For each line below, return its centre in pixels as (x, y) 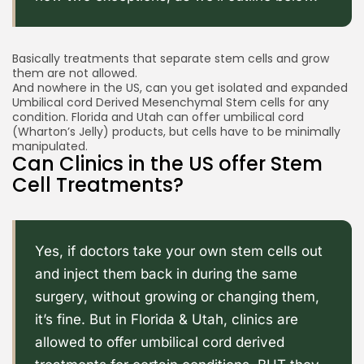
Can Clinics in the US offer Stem (167, 163)
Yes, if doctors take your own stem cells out (179, 251)
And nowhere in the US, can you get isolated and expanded (180, 87)
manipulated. (50, 146)
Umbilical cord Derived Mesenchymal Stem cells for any (171, 102)
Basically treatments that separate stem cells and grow (171, 58)
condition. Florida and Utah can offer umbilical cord (158, 117)
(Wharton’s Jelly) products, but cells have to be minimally (176, 131)
